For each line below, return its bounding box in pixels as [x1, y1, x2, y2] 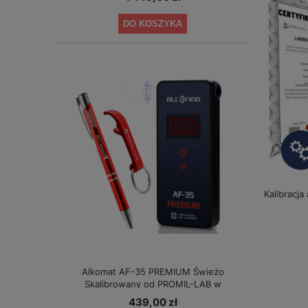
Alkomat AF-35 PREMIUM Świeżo [81, 265, 224, 277]
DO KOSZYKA [123, 18, 182, 29]
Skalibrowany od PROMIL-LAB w [84, 278, 221, 289]
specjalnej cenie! [117, 290, 188, 302]
